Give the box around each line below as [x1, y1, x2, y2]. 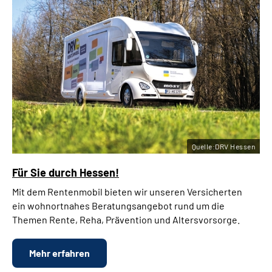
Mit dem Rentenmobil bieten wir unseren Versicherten [12, 186, 242, 198]
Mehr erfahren [29, 247, 90, 259]
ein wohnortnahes [12, 200, 92, 212]
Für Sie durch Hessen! [12, 166, 119, 180]
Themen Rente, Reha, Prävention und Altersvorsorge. [12, 214, 240, 226]
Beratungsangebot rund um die [92, 200, 225, 212]
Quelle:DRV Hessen [191, 142, 255, 151]
